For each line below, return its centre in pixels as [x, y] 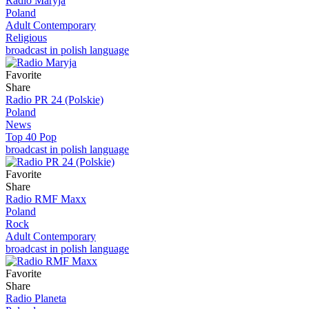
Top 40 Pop [31, 137]
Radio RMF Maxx [46, 199]
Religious [26, 37]
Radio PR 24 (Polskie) [54, 99]
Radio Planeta [36, 298]
